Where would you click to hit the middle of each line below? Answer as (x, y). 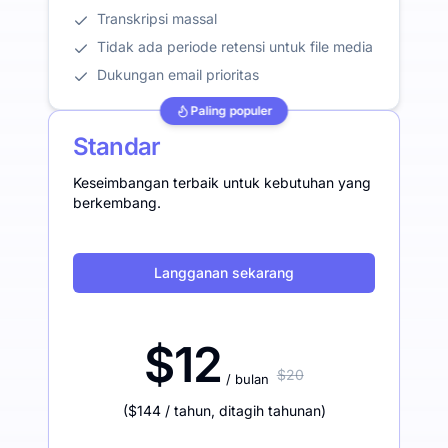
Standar (117, 147)
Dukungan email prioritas (178, 75)
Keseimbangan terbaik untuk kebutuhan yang (222, 183)
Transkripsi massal (157, 19)
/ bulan (247, 379)
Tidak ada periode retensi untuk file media (235, 47)
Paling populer (231, 111)
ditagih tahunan (269, 411)
